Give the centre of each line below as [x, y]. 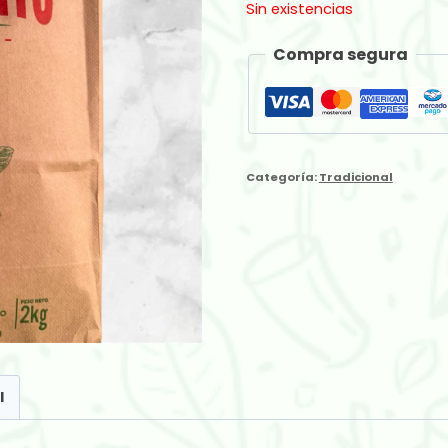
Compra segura [340, 54]
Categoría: [282, 176]
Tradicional [355, 176]
